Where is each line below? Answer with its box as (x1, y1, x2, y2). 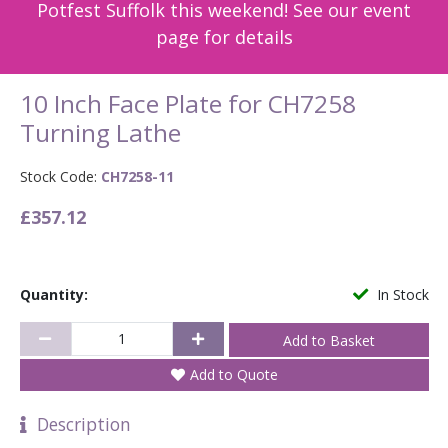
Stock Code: (19, 166, 97, 186)
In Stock (376, 284, 429, 304)
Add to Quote (189, 365, 278, 385)
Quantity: (19, 284, 88, 304)
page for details (155, 24, 293, 49)
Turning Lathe (19, 115, 181, 149)
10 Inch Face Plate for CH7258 (19, 86, 356, 120)
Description (26, 412, 131, 437)
